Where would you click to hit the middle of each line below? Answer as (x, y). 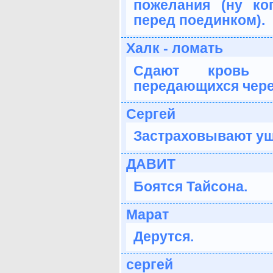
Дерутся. (164, 237)
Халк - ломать (175, 48)
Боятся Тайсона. (190, 186)
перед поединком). (199, 20)
